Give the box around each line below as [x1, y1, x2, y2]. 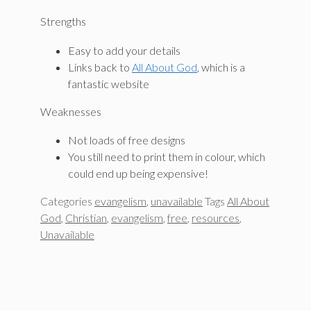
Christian [65, 211, 107, 225]
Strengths [40, 15, 86, 28]
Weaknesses [40, 104, 101, 118]
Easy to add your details [68, 43, 180, 57]
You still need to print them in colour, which [68, 150, 265, 164]
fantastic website [68, 76, 149, 90]
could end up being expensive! [68, 167, 208, 180]
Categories [40, 194, 94, 208]
